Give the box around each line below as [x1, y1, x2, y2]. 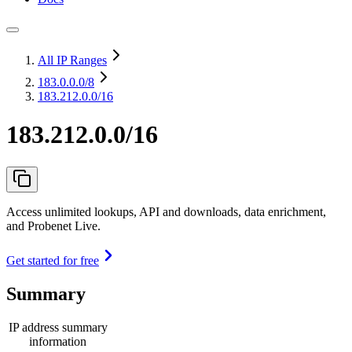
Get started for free [6, 253, 99, 267]
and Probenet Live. [6, 218, 101, 233]
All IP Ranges [38, 53, 107, 67]
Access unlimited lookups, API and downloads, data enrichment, [6, 204, 326, 218]
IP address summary [8, 320, 108, 334]
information [29, 334, 86, 348]
